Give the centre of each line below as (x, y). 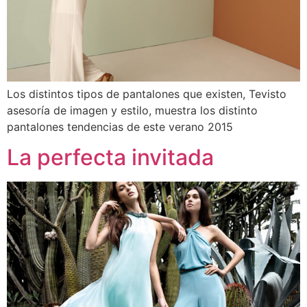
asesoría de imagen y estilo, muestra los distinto (132, 110)
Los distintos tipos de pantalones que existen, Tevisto (147, 94)
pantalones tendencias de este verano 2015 (120, 126)
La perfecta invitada (110, 158)
